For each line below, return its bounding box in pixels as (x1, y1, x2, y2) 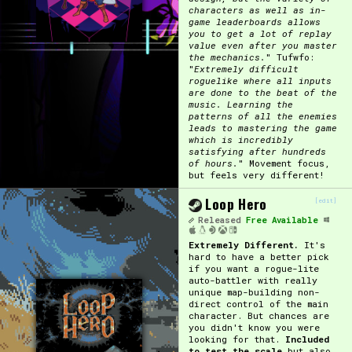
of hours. (188, 156, 238, 169)
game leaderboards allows (188, 15, 321, 27)
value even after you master (188, 38, 337, 51)
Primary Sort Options (38, 20, 196, 38)
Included (284, 332, 329, 345)
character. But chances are (188, 309, 329, 321)
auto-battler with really (188, 273, 317, 286)
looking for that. (188, 332, 285, 345)
